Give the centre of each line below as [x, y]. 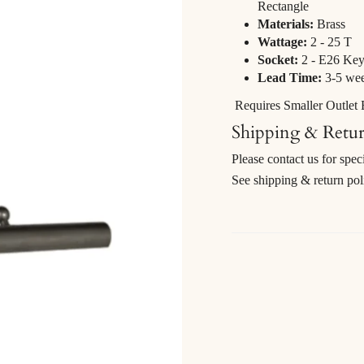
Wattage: [284, 41]
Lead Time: [290, 77]
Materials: [287, 24]
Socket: [278, 59]
